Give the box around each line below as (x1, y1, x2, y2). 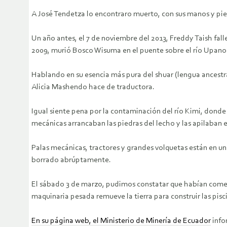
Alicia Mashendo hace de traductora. (31, 83, 155, 92)
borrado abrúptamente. (31, 156, 111, 165)
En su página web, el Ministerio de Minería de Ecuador (31, 217, 211, 225)
